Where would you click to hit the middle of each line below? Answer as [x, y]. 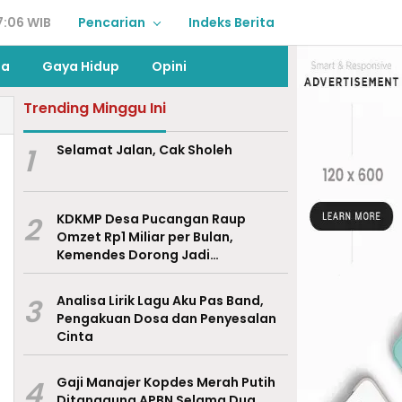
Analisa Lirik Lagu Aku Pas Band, [160, 301]
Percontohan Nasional [130, 273]
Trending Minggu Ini [94, 108]
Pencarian [112, 22]
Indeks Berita [232, 22]
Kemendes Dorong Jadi [133, 255]
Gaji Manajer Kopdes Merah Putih [166, 382]
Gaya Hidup [81, 66]
